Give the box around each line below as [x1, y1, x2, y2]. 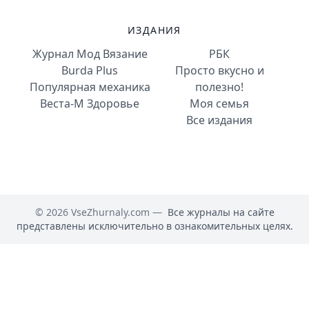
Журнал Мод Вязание [32, 46, 148, 61]
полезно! [195, 79, 243, 94]
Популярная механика [29, 79, 150, 94]
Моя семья [190, 96, 249, 111]
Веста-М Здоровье [40, 96, 139, 111]
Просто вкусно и [175, 63, 264, 78]
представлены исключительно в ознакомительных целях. [16, 219, 293, 232]
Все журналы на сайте [167, 206, 275, 219]
